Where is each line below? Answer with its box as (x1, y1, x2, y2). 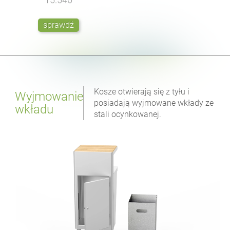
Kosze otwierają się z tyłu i (94, 87, 190, 97)
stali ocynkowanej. (94, 109, 162, 120)
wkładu (15, 102, 54, 117)
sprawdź (43, 20, 74, 30)
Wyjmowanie (15, 89, 84, 104)
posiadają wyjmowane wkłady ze (94, 98, 214, 108)
